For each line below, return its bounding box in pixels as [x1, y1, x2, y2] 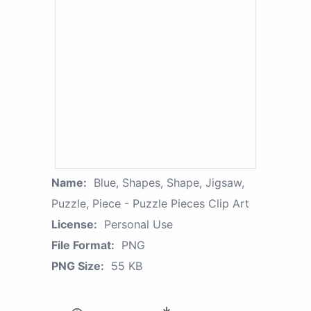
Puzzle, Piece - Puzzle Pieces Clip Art [51, 196, 249, 211]
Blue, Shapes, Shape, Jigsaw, [94, 176, 244, 190]
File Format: [51, 238, 115, 253]
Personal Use [104, 217, 173, 232]
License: [51, 217, 97, 232]
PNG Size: [51, 259, 104, 274]
